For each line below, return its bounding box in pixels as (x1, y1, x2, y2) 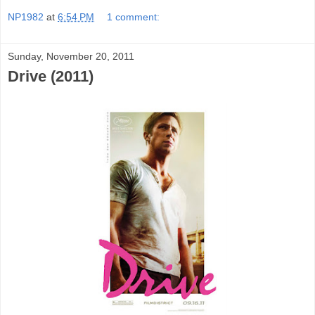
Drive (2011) (8, 67, 94, 86)
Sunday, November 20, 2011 (8, 51, 134, 63)
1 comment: (107, 11, 160, 23)
